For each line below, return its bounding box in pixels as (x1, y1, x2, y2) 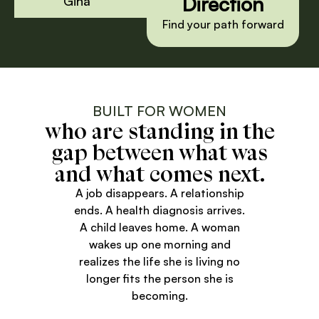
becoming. (131, 288, 188, 303)
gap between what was (51, 137, 268, 166)
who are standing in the (44, 116, 275, 145)
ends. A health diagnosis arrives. (74, 202, 245, 217)
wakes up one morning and (88, 236, 231, 251)
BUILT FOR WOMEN (93, 101, 226, 120)
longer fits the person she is (85, 271, 234, 286)
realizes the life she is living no (79, 253, 240, 268)
